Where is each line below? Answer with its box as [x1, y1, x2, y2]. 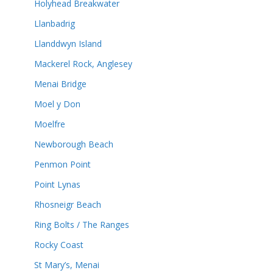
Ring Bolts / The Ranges [34, 219, 129, 230]
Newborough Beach [34, 138, 113, 150]
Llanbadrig [34, 18, 75, 29]
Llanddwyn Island [34, 38, 102, 49]
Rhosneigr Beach [34, 199, 101, 210]
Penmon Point [34, 158, 91, 170]
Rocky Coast [34, 239, 83, 250]
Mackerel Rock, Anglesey [34, 58, 132, 69]
